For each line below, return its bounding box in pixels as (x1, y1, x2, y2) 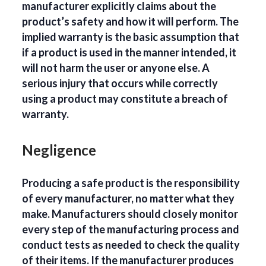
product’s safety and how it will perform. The (22, 15, 239, 28)
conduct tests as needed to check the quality (22, 238, 240, 252)
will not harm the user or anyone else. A (22, 61, 210, 75)
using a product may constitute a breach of (22, 92, 229, 106)
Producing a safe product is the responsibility (22, 176, 240, 190)
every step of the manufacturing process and (22, 223, 240, 236)
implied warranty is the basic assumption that (22, 30, 240, 44)
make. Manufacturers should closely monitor (22, 207, 239, 221)
